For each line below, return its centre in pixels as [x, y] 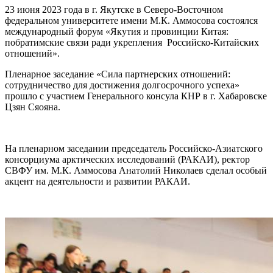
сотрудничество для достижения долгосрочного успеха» [122, 85]
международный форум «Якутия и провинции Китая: [117, 31]
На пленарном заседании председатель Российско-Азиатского [134, 148]
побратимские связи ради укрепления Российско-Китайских [132, 42]
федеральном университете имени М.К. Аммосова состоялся [131, 20]
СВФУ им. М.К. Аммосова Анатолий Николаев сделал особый [136, 170]
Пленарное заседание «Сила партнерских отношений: [118, 74]
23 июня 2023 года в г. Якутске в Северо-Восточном [114, 9]
